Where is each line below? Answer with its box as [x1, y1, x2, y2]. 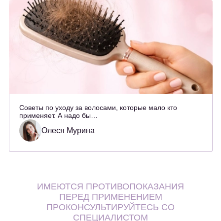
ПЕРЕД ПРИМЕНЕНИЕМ [59, 192, 162, 202]
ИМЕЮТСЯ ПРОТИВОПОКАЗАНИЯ [37, 182, 184, 192]
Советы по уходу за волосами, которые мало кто [19, 104, 177, 112]
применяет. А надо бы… [19, 111, 98, 120]
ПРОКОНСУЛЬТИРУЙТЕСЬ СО [46, 202, 175, 213]
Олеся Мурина [41, 126, 95, 135]
